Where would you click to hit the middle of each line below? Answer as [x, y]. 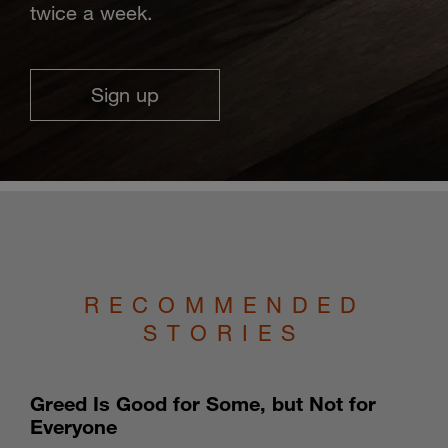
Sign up [125, 94]
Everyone [73, 426]
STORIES [224, 332]
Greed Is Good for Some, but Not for [203, 403]
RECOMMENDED [224, 304]
